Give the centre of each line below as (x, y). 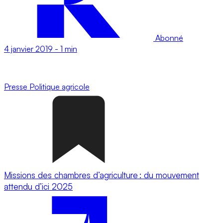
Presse (17, 86)
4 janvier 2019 (28, 49)
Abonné (168, 38)
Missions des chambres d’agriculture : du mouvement (102, 175)
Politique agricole (59, 86)
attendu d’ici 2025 (38, 186)
